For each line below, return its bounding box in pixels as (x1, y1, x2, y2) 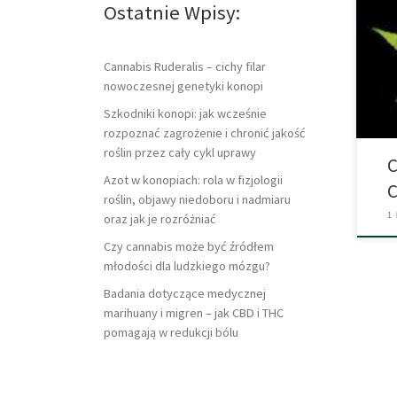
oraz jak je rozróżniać (104, 210, 216, 227)
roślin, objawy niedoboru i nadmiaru (104, 191, 291, 207)
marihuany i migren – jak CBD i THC (104, 304, 284, 321)
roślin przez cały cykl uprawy (104, 144, 256, 160)
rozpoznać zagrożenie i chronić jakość (104, 124, 306, 141)
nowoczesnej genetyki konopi (104, 78, 263, 94)
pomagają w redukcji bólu (104, 323, 238, 340)
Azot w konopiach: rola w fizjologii (104, 171, 283, 188)
